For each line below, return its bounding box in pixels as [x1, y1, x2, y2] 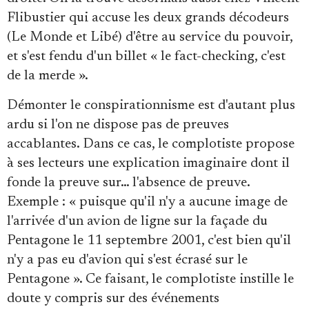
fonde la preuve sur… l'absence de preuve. [7, 175, 250, 190]
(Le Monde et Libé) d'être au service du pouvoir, [7, 30, 292, 44]
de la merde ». [7, 68, 88, 83]
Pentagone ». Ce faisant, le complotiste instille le [7, 272, 294, 286]
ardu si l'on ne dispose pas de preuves [7, 117, 229, 132]
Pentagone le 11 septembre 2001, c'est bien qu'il [7, 233, 291, 248]
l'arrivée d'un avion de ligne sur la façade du [7, 214, 268, 228]
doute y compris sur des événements [7, 291, 219, 306]
